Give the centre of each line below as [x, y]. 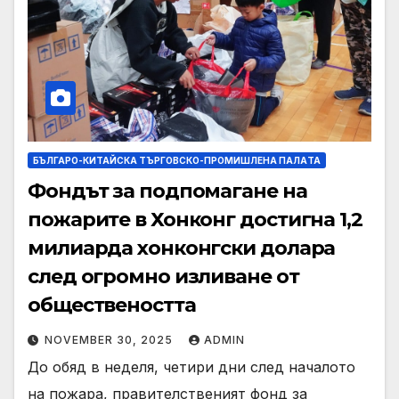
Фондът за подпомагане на [167, 191]
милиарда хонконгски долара [182, 248]
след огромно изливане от [163, 277]
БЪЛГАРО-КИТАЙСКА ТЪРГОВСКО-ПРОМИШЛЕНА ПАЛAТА [177, 161]
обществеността [112, 305]
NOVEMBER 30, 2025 [110, 340]
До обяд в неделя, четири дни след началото [191, 367]
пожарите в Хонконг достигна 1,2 [195, 220]
